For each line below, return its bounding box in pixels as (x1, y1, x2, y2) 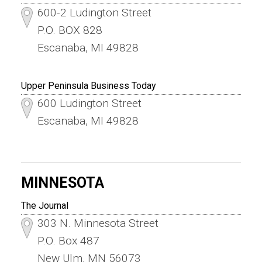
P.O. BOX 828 (37, 23, 102, 37)
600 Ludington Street (37, 96, 142, 110)
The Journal (20, 199, 68, 211)
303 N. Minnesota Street (37, 216, 158, 230)
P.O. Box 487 (37, 233, 99, 247)
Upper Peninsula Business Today (20, 80, 156, 91)
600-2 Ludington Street (37, 5, 151, 19)
